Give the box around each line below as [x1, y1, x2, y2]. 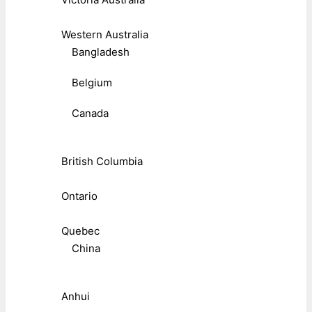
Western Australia [61, 27, 148, 41]
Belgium [72, 75, 112, 89]
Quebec [61, 224, 100, 237]
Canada [72, 106, 109, 120]
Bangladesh [72, 45, 130, 58]
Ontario [61, 189, 97, 203]
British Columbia [61, 154, 143, 168]
